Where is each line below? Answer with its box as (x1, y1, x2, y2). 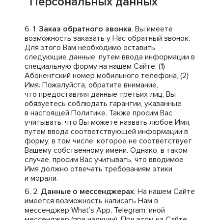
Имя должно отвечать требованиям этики (25, 164, 172, 174)
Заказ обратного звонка (39, 24, 132, 34)
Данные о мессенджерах (41, 187, 134, 196)
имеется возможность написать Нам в (25, 196, 158, 206)
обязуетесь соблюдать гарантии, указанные (25, 99, 182, 109)
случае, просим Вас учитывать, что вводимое (25, 155, 184, 165)
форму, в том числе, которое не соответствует (25, 136, 192, 146)
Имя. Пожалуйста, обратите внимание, (25, 80, 158, 90)
